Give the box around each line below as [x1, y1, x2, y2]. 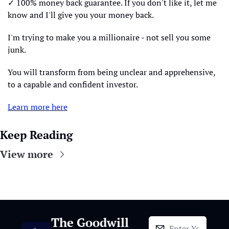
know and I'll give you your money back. [8, 9, 154, 20]
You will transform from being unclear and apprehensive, [8, 66, 215, 78]
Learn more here [8, 101, 67, 112]
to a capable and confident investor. [8, 79, 138, 90]
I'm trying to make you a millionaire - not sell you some [8, 32, 211, 43]
